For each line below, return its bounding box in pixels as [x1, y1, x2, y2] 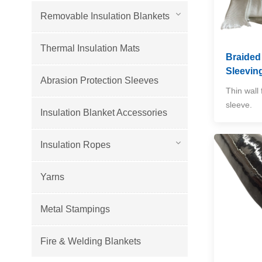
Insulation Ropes [40, 139, 111, 150]
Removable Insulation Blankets [40, 11, 170, 21]
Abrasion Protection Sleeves [40, 75, 158, 85]
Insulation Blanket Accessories [40, 107, 167, 118]
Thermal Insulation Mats [40, 43, 140, 53]
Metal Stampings [40, 204, 110, 214]
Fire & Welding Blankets [40, 236, 141, 246]
